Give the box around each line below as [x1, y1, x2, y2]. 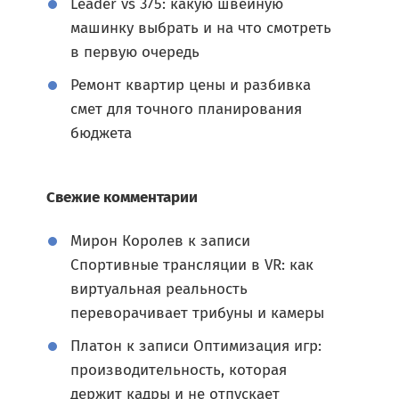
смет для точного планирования [70, 100, 302, 118]
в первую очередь [70, 43, 199, 61]
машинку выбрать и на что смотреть [70, 19, 331, 37]
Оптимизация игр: [193, 337, 322, 355]
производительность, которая [70, 361, 287, 379]
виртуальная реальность [70, 280, 248, 298]
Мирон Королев [70, 232, 183, 250]
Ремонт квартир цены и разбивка [70, 76, 311, 94]
